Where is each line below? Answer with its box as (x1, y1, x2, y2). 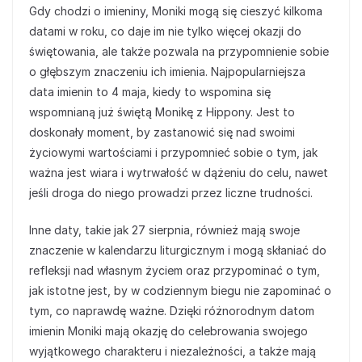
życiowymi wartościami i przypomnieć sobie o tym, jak (29, 145, 318, 160)
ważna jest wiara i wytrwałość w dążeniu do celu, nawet (29, 166, 328, 180)
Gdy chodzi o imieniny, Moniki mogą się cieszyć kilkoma (29, 4, 322, 19)
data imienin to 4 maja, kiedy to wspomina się (29, 85, 271, 99)
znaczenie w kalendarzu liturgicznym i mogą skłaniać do (29, 243, 326, 258)
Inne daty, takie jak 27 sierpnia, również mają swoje (29, 223, 300, 238)
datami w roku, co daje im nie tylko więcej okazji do (29, 24, 301, 39)
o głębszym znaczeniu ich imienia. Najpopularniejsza (29, 65, 305, 79)
